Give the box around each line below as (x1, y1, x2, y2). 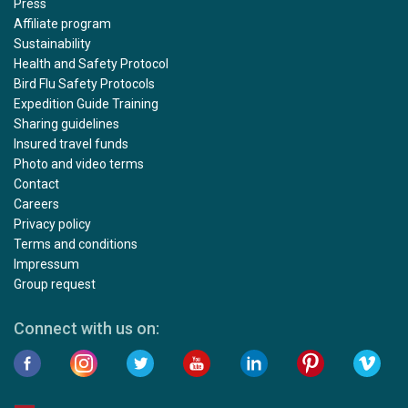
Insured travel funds (14, 137, 128, 151)
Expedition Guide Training (14, 97, 158, 111)
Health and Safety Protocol (14, 56, 168, 71)
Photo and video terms (14, 157, 144, 171)
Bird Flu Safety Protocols (14, 76, 155, 91)
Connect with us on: (14, 319, 159, 338)
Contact (14, 177, 59, 191)
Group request (14, 277, 96, 291)
